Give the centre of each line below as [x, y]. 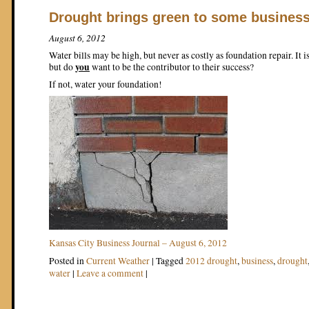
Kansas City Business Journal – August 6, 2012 [138, 242]
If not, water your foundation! [106, 84]
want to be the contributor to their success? [172, 67]
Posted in [68, 260]
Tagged [171, 260]
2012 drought [211, 260]
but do [62, 67]
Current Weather [118, 260]
